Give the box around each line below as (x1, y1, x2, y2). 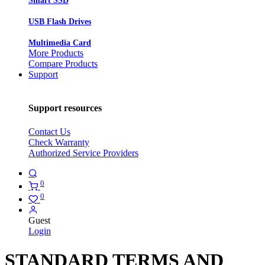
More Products (28, 47, 83, 58)
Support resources (28, 103, 102, 114)
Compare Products (28, 58, 98, 69)
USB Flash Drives (28, 17, 91, 26)
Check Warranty (28, 137, 89, 147)
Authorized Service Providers (28, 147, 138, 158)
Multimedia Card (28, 38, 91, 47)
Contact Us (28, 126, 70, 137)
